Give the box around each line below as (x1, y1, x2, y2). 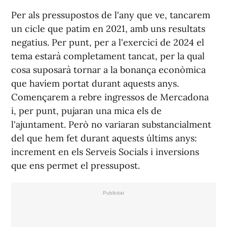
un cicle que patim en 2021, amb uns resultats (11, 22, 205, 34)
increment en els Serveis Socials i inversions (11, 145, 199, 158)
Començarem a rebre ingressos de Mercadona (11, 91, 209, 103)
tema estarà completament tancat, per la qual (11, 50, 205, 62)
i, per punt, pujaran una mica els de (11, 104, 162, 117)
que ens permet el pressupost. (11, 159, 140, 171)
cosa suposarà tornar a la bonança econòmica (11, 63, 206, 75)
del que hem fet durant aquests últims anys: (11, 132, 197, 144)
